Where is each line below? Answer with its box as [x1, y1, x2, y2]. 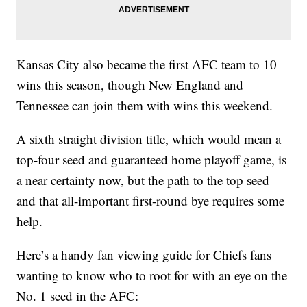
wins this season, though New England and [16, 76, 244, 94]
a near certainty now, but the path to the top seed [16, 171, 270, 189]
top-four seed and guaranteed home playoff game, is [16, 151, 287, 169]
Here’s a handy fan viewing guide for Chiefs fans [16, 246, 272, 264]
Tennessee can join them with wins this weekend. [16, 97, 273, 114]
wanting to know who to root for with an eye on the [16, 267, 288, 284]
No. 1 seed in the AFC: [16, 287, 139, 305]
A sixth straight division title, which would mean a [16, 130, 282, 148]
